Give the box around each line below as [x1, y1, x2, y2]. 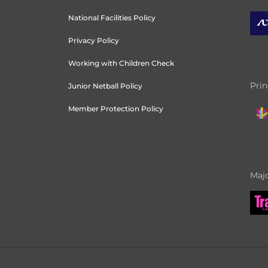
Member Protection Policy [68, 103, 163, 113]
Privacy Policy [68, 35, 119, 45]
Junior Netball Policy [68, 81, 142, 90]
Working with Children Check [68, 58, 174, 68]
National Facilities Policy [68, 13, 156, 22]
